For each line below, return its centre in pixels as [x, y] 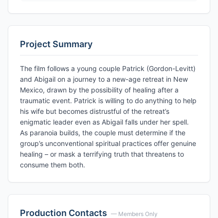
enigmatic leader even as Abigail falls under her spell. [104, 122]
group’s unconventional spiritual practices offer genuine [108, 143]
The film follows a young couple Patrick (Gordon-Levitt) [108, 68]
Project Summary [56, 44]
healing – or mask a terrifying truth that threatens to [102, 154]
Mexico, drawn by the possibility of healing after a [99, 90]
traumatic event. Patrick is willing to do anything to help [108, 100]
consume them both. [53, 165]
